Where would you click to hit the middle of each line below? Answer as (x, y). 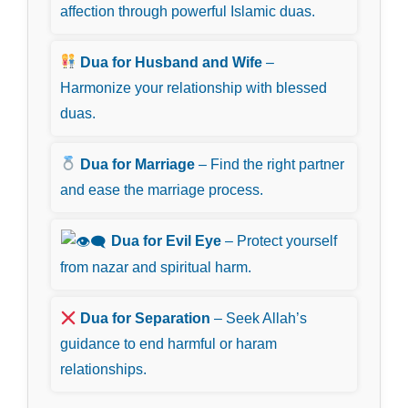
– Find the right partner (270, 164)
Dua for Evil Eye (167, 240)
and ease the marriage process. (162, 189)
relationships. (103, 370)
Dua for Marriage (138, 164)
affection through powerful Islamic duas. (188, 11)
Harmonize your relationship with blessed (194, 87)
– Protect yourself (280, 240)
